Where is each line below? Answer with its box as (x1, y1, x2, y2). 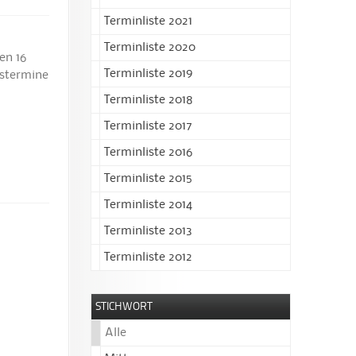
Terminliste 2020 (104, 41, 195, 53)
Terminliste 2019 (104, 68, 192, 79)
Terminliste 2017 (104, 120, 192, 132)
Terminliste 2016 (104, 146, 192, 158)
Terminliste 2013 (104, 225, 192, 237)
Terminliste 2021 (104, 15, 192, 27)
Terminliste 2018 (104, 94, 193, 106)
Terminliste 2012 (104, 251, 192, 263)
